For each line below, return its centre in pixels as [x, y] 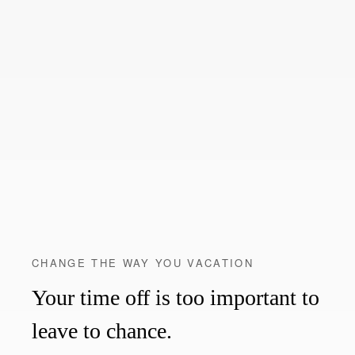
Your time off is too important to [176, 297]
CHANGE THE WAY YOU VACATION [143, 262]
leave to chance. [102, 330]
